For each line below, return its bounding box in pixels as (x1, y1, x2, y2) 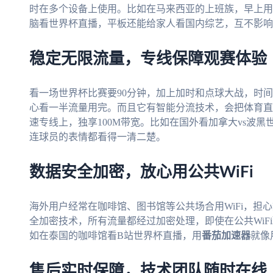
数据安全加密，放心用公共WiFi (29, 165, 253, 181)
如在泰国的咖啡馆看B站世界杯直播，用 (29, 230, 202, 241)
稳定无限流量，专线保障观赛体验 (29, 51, 267, 68)
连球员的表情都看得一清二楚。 (29, 132, 166, 143)
